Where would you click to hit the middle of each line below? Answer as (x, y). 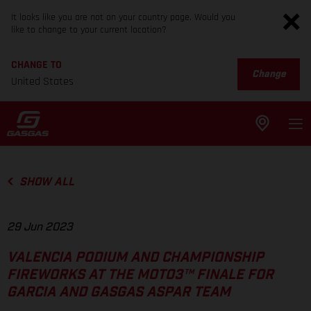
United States (42, 82)
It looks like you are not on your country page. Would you (123, 17)
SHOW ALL (47, 182)
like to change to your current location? (89, 30)
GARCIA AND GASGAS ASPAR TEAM (119, 293)
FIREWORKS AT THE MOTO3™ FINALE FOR (140, 275)
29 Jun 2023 (40, 227)
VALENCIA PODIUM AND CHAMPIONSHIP (135, 258)
